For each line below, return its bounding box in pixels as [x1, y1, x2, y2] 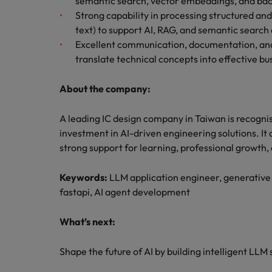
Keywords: [59, 171, 107, 183]
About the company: [59, 83, 151, 95]
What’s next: [59, 216, 115, 228]
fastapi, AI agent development [59, 186, 190, 198]
